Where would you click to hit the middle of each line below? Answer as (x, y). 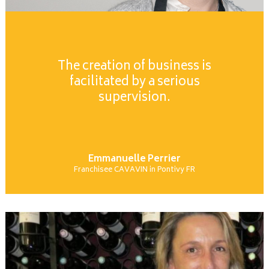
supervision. (134, 98)
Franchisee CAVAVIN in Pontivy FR (134, 170)
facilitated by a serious (134, 83)
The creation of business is (134, 67)
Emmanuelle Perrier (134, 159)
